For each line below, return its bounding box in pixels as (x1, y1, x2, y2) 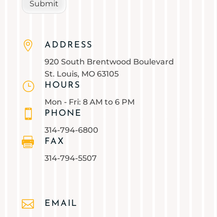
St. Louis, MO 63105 (44, 69, 119, 78)
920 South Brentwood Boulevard (44, 57, 174, 66)
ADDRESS (44, 40, 93, 50)
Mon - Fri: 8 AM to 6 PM (44, 97, 135, 107)
